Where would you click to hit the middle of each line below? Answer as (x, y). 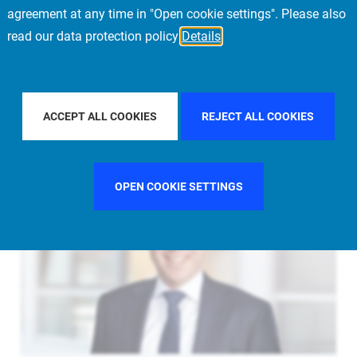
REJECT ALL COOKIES (258, 116)
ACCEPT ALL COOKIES (100, 116)
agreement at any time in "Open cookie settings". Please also (177, 14)
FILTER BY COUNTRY (101, 104)
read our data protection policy (94, 36)
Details (201, 36)
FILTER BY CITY (272, 104)
